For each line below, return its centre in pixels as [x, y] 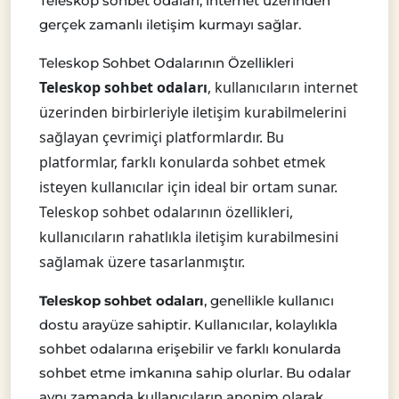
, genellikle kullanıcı [269, 300]
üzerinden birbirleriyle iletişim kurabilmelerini [193, 112]
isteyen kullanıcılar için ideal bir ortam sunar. [188, 187]
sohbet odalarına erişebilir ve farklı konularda [190, 348]
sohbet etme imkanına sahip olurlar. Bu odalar [195, 372]
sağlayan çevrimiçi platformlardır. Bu [162, 137]
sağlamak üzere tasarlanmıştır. [142, 261]
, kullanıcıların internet [283, 87]
